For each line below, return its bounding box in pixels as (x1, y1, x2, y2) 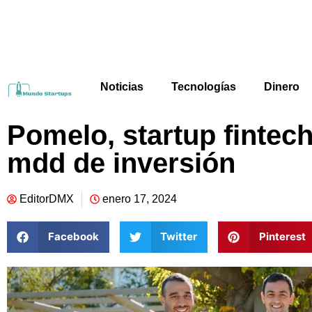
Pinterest (258, 230, 306, 244)
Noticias (100, 80, 143, 93)
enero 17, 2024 (102, 192, 177, 205)
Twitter (160, 230, 197, 244)
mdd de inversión (7, 147, 235, 178)
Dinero (264, 80, 299, 93)
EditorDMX (19, 192, 74, 205)
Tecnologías (171, 80, 236, 93)
